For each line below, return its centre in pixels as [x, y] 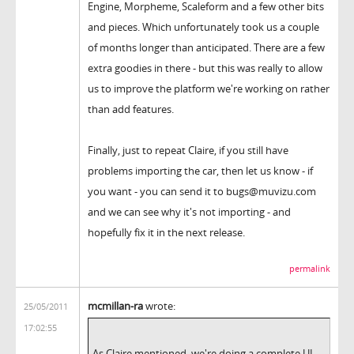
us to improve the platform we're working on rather [209, 88]
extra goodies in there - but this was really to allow [205, 68]
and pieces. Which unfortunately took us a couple [203, 26]
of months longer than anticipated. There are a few [206, 47]
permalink [310, 268]
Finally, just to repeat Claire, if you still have [188, 150]
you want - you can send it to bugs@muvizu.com [202, 191]
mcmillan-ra [115, 305]
